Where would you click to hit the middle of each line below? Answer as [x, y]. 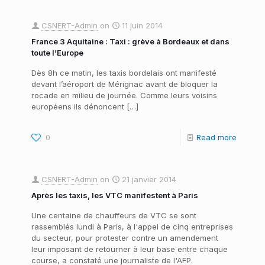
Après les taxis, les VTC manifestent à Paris [115, 195]
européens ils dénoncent [78, 107]
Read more [216, 138]
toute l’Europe [57, 53]
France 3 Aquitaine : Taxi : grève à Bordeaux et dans [130, 42]
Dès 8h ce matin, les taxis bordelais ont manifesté [124, 73]
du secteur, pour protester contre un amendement [125, 238]
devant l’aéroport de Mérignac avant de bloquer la [125, 84]
